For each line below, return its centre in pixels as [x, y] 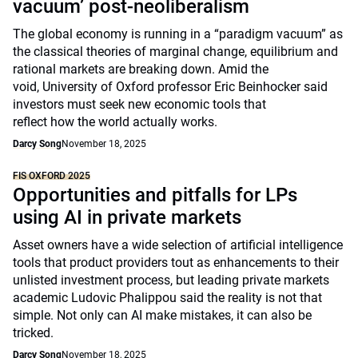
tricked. [33, 333]
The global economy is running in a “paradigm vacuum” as [178, 34]
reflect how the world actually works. [118, 122]
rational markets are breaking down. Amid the [141, 69]
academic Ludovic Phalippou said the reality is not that [167, 298]
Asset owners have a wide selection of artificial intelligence [178, 245]
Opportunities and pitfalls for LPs [155, 195]
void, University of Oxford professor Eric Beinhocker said [170, 87]
